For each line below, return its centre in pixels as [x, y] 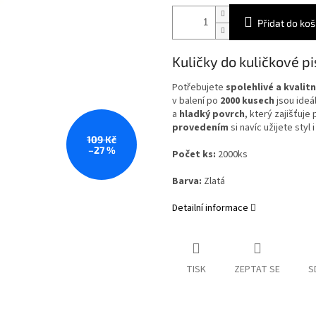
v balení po [196, 101]
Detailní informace [210, 208]
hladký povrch [212, 114]
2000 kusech [247, 101]
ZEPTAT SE [257, 269]
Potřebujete [199, 87]
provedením [200, 128]
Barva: [187, 181]
